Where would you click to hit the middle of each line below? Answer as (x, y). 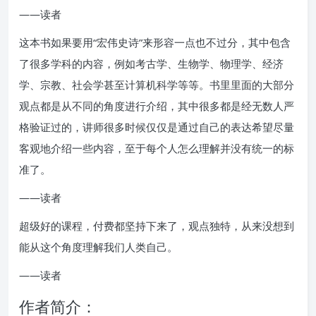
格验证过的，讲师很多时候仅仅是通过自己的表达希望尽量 (157, 127)
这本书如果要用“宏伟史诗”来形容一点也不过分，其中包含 (155, 42)
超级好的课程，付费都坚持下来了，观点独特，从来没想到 (157, 225)
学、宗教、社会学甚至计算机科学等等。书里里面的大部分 (157, 84)
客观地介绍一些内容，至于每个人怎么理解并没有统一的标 (157, 148)
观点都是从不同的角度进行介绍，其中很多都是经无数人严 (157, 105)
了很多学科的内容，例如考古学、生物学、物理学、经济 (151, 63)
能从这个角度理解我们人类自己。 (98, 247)
